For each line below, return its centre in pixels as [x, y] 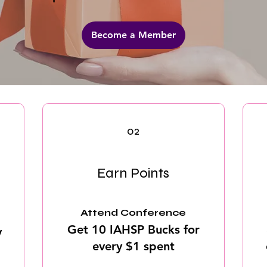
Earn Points [133, 173]
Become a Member [133, 35]
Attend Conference [133, 212]
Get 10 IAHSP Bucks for [133, 229]
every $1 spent [133, 246]
